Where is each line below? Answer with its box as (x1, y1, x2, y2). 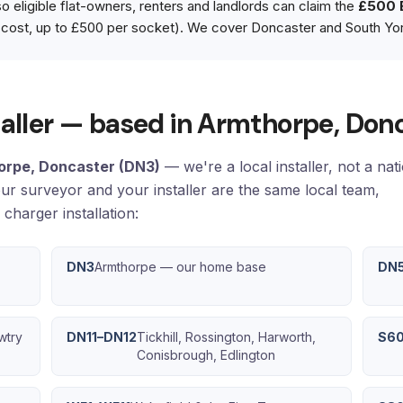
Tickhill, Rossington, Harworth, (137, 329, 317, 345)
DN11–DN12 (67, 329, 138, 345)
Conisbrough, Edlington (137, 347, 276, 363)
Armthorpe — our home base (94, 259, 267, 274)
